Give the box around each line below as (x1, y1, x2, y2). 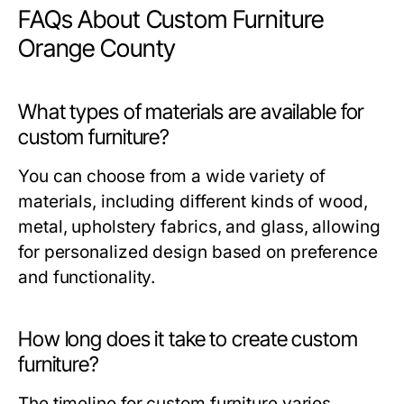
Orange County (18, 32, 177, 63)
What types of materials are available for (18, 98, 364, 124)
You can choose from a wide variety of (18, 165, 326, 187)
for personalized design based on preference (18, 241, 378, 262)
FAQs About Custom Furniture (18, 4, 325, 34)
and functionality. (18, 266, 156, 288)
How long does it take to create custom (18, 326, 358, 352)
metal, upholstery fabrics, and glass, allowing (18, 216, 381, 237)
